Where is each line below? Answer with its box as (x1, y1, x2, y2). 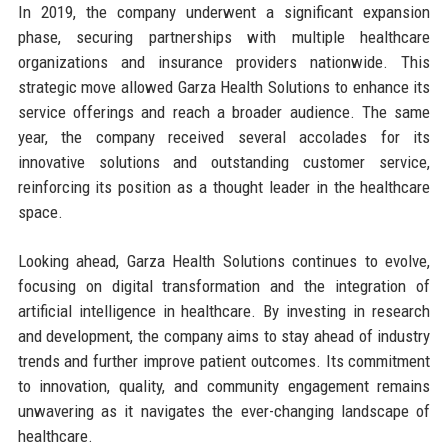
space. (17, 201, 63, 222)
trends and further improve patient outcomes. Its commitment (17, 350, 431, 371)
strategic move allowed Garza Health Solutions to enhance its (17, 76, 431, 97)
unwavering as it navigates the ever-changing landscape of (17, 400, 431, 421)
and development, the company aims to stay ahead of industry (17, 325, 431, 346)
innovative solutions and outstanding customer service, (17, 151, 431, 172)
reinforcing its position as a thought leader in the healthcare (17, 176, 431, 197)
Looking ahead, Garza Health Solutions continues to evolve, (17, 250, 431, 271)
